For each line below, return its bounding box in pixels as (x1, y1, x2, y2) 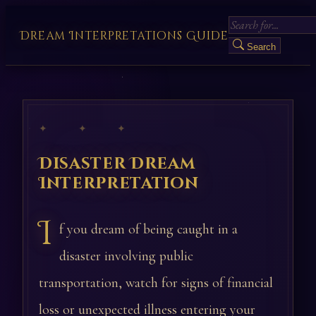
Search (246, 42, 276, 52)
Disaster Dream (39, 153, 195, 174)
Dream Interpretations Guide (20, 28, 229, 44)
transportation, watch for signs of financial (39, 274, 273, 291)
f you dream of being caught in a (59, 221, 238, 238)
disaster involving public (59, 248, 193, 265)
